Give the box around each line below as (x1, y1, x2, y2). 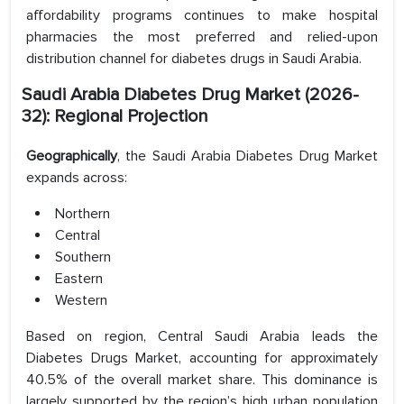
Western (55, 291, 107, 310)
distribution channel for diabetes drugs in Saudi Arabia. (26, 50, 362, 69)
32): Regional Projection (22, 106, 208, 128)
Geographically (26, 147, 117, 166)
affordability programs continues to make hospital (26, 6, 378, 25)
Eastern (55, 270, 103, 289)
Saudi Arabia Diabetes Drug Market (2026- (22, 84, 359, 106)
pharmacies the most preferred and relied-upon (26, 28, 378, 47)
